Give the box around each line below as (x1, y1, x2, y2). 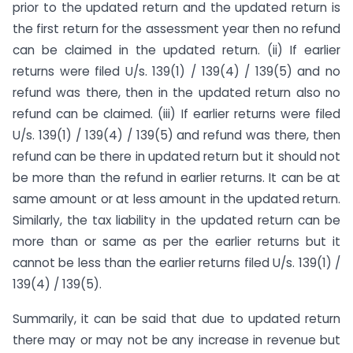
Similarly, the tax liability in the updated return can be (13, 211, 340, 229)
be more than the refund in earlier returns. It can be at (13, 169, 340, 186)
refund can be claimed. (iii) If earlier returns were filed (13, 105, 340, 122)
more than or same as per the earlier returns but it (13, 232, 340, 250)
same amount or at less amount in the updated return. (13, 190, 340, 207)
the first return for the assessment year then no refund (13, 20, 340, 37)
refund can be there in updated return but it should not (13, 147, 340, 165)
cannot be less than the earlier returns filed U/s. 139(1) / (13, 254, 340, 271)
